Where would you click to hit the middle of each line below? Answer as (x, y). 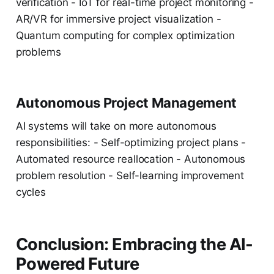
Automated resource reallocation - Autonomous (131, 159)
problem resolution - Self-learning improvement (130, 176)
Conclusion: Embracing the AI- (134, 245)
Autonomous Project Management (126, 103)
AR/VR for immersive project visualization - (118, 19)
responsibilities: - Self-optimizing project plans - (131, 143)
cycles (31, 192)
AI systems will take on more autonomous (116, 126)
